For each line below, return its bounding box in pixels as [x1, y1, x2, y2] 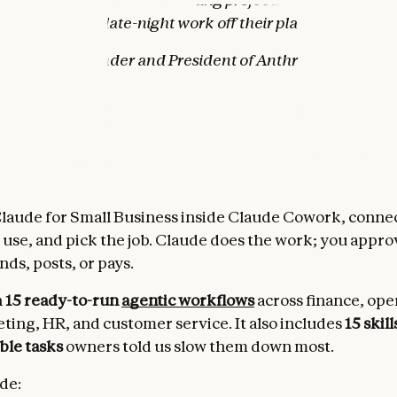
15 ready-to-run [5, 291, 121, 309]
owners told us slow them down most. [63, 337, 334, 355]
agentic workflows [121, 291, 254, 309]
